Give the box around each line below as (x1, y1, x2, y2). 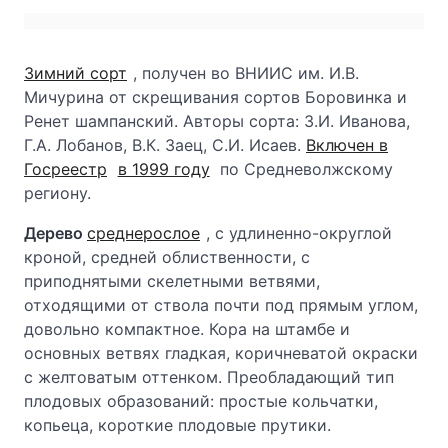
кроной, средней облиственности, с (24, 247, 310, 267)
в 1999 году (117, 159, 210, 179)
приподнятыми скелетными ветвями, (24, 271, 320, 291)
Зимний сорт (24, 63, 127, 83)
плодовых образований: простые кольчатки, (24, 391, 378, 411)
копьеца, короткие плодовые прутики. (24, 415, 331, 435)
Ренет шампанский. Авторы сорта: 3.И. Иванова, (24, 111, 410, 131)
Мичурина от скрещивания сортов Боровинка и (24, 87, 407, 107)
